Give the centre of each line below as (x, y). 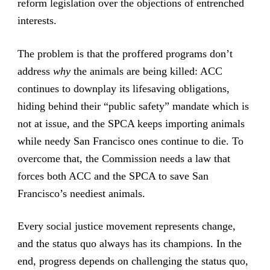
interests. (37, 21)
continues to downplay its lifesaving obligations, (123, 88)
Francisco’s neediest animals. (81, 193)
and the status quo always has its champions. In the (129, 243)
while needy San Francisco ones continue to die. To (130, 141)
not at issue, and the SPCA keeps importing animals (131, 123)
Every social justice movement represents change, (126, 226)
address (35, 71)
